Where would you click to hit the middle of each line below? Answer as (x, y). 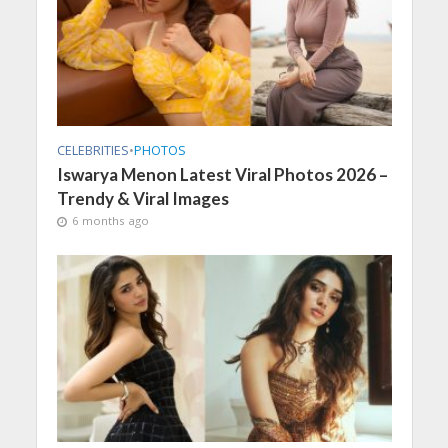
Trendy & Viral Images (142, 198)
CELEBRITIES (92, 150)
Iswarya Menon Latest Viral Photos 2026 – (222, 174)
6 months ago (110, 220)
